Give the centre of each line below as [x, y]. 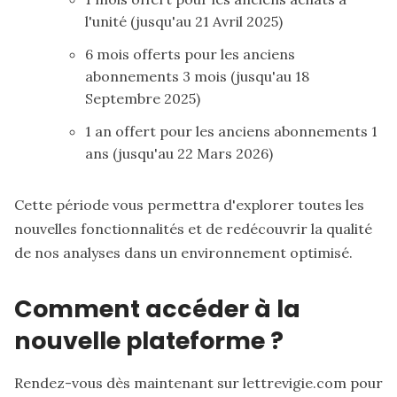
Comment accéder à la [157, 308]
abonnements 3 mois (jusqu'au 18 [197, 76]
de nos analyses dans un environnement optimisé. [183, 252]
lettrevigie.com [295, 383]
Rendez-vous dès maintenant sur [128, 383]
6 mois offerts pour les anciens [190, 54]
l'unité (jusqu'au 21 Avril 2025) [184, 21]
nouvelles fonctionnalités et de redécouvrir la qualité [193, 228]
